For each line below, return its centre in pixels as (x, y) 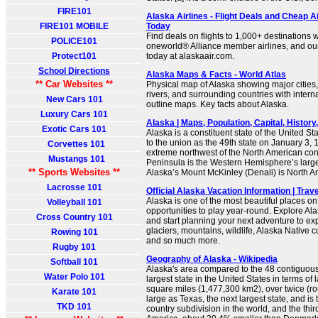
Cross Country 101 (74, 217)
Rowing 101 (74, 232)
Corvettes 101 (74, 144)
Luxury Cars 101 (74, 114)
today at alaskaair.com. (190, 56)
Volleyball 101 (74, 202)
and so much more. (183, 241)
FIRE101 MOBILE (74, 26)
